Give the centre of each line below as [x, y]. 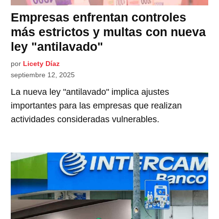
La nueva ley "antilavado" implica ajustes [90, 92]
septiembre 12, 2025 [43, 75]
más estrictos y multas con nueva [109, 32]
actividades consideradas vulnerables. [85, 120]
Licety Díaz [42, 64]
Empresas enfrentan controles [99, 17]
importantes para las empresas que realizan [97, 106]
